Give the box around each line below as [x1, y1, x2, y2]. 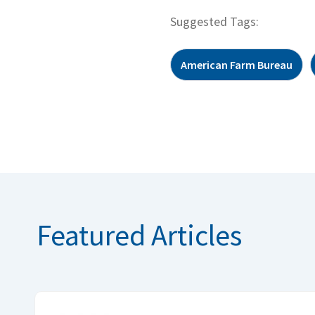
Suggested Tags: [170, 13, 259, 30]
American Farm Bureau [181, 57, 292, 72]
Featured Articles [37, 216, 242, 253]
